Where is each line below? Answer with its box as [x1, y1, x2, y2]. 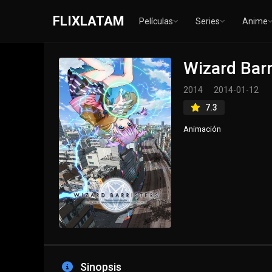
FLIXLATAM [53, 13, 124, 29]
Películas [139, 16, 173, 26]
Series [195, 16, 220, 26]
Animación [183, 124, 221, 134]
